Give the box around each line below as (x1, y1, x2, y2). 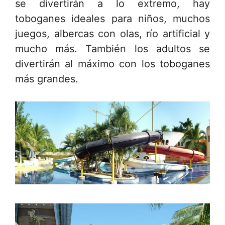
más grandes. (15, 73, 78, 85)
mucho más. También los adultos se (15, 43, 210, 55)
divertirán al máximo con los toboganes (15, 58, 210, 70)
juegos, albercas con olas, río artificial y (15, 28, 210, 40)
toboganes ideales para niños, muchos (15, 13, 210, 25)
